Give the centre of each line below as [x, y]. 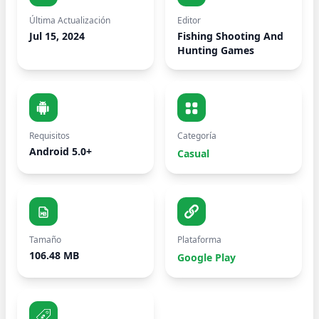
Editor [189, 20]
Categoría [197, 136]
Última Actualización [70, 20]
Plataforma [199, 240]
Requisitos [49, 136]
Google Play [206, 257]
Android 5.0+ [61, 151]
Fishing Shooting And [230, 36]
